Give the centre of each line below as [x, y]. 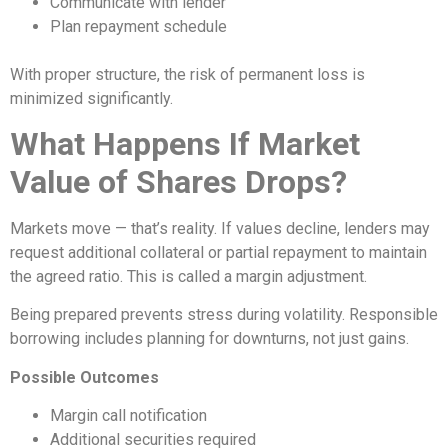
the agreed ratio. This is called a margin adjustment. [188, 277]
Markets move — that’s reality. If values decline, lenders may [220, 229]
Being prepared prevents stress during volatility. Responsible [224, 315]
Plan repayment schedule [138, 26]
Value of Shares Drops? [178, 182]
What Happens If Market [185, 144]
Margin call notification [128, 416]
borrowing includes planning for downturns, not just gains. [209, 339]
